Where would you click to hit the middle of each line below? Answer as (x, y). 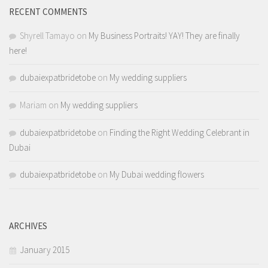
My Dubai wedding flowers (157, 175)
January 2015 (45, 250)
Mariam (33, 105)
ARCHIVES (28, 226)
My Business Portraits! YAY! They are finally (164, 36)
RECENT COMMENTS (48, 12)
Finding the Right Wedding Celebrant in (179, 133)
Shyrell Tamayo (47, 36)
